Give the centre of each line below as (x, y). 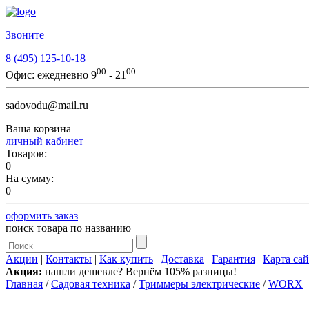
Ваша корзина (38, 129)
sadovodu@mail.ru (47, 106)
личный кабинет (44, 141)
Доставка (182, 259)
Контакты (69, 259)
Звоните (25, 35)
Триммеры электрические (199, 284)
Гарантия (233, 259)
